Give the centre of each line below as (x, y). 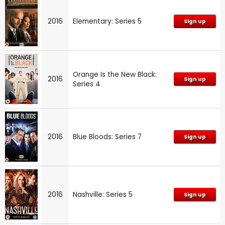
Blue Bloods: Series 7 (107, 137)
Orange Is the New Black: (115, 74)
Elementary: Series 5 (107, 21)
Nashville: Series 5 (103, 194)
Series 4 (87, 84)
